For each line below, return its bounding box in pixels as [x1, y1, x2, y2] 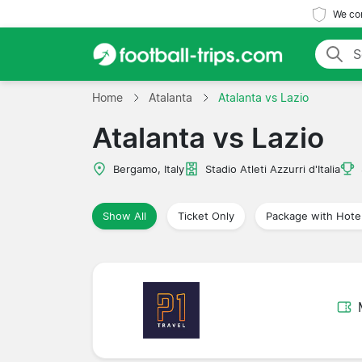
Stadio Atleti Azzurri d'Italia [205, 162, 340, 175]
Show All [103, 209, 146, 222]
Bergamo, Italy [113, 162, 184, 175]
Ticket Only [178, 209, 234, 222]
